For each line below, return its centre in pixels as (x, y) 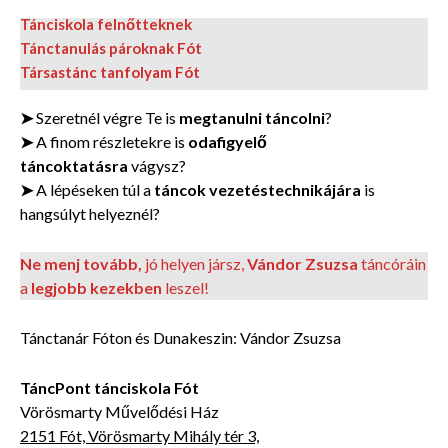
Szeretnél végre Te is (106, 117)
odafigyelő (226, 141)
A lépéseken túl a (93, 189)
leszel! (185, 287)
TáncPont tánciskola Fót (109, 387)
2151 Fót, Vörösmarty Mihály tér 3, (139, 435)
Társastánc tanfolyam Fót (110, 72)
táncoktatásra (75, 165)
